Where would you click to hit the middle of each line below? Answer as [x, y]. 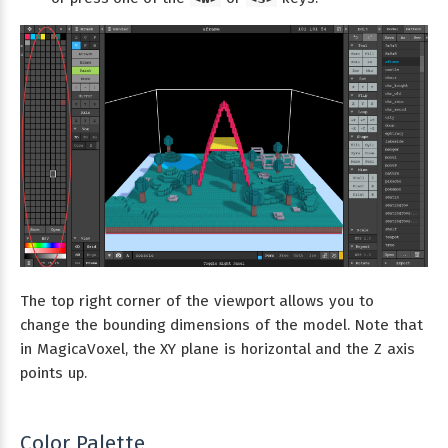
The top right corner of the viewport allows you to [197, 300]
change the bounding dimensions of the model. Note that [222, 324]
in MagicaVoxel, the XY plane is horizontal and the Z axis [217, 348]
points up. [53, 372]
